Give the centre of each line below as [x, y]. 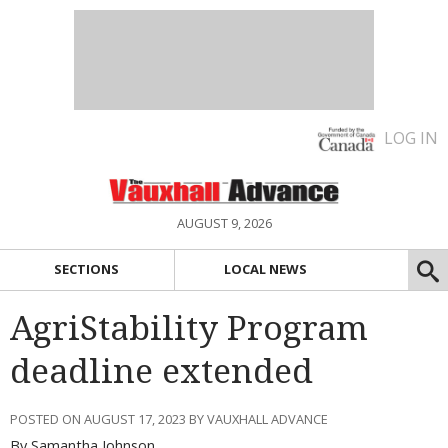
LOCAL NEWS [266, 269]
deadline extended [161, 371]
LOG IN [411, 138]
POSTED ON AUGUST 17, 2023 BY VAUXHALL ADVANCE [169, 418]
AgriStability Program [189, 328]
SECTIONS [87, 269]
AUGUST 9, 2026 [224, 223]
